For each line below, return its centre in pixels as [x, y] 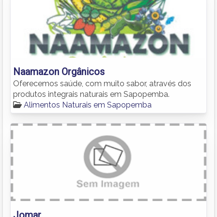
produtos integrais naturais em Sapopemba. [91, 94]
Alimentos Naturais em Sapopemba [88, 105]
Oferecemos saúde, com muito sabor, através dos [102, 83]
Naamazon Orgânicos [59, 71]
